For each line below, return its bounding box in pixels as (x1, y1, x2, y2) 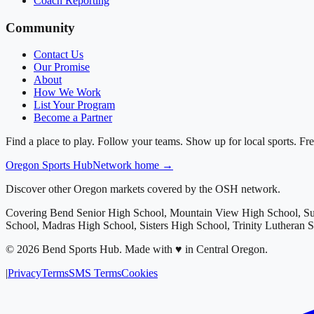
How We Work (34, 86, 101, 99)
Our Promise (34, 61, 90, 74)
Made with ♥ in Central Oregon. (125, 243, 268, 256)
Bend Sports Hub (42, 243, 119, 256)
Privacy (8, 267, 41, 280)
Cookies (121, 267, 158, 280)
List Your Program (34, 99, 115, 111)
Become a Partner (34, 111, 112, 124)
